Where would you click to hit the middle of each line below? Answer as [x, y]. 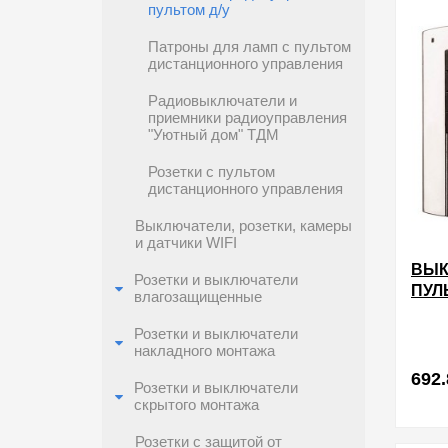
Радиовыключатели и [222, 101]
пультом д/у [189, 10]
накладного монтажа [204, 351]
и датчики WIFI [186, 243]
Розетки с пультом [211, 172]
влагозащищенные [198, 297]
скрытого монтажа [196, 405]
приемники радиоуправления [247, 118]
